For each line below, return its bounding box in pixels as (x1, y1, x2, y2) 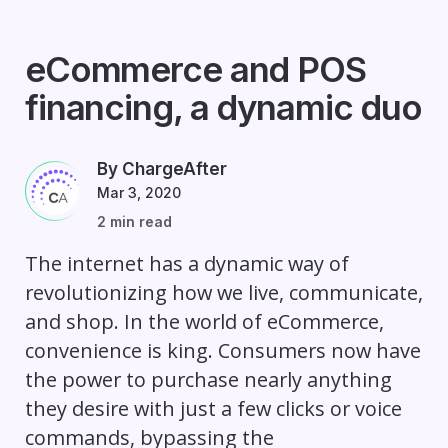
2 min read (96, 213, 172, 231)
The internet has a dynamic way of (24, 250, 349, 278)
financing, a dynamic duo (24, 86, 422, 129)
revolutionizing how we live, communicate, (24, 279, 423, 307)
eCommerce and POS (24, 48, 366, 91)
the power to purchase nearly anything (24, 366, 392, 394)
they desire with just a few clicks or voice (24, 395, 402, 423)
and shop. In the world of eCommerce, (24, 308, 384, 336)
